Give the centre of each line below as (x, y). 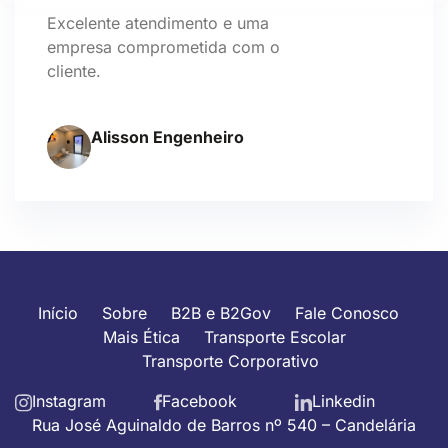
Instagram (69, 401)
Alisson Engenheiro (167, 137)
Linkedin (343, 401)
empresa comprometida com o (163, 47)
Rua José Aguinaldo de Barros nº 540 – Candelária (224, 425)
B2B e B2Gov (220, 313)
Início (57, 313)
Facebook (200, 401)
